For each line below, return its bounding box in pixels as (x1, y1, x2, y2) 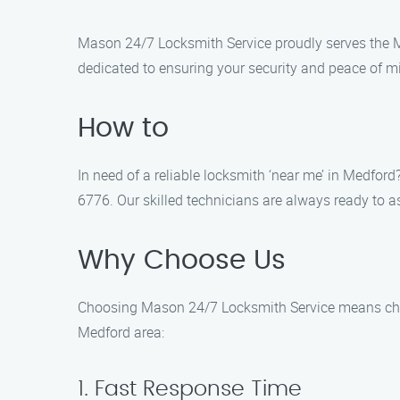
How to (78, 115, 169, 142)
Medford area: (78, 322, 164, 342)
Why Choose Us (78, 247, 286, 274)
